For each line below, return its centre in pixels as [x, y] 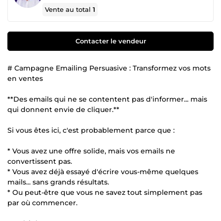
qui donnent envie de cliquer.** [63, 109]
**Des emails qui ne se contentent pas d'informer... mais [107, 99]
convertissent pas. [40, 161]
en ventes [25, 78]
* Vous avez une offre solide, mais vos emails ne [91, 151]
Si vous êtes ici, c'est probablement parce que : [91, 130]
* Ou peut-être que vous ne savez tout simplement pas [105, 192]
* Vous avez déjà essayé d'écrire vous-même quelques [103, 171]
